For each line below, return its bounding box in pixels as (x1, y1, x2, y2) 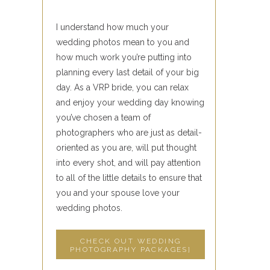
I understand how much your (56, 22, 169, 32)
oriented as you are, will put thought (56, 143, 196, 152)
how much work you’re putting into (56, 52, 192, 62)
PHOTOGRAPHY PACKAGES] (69, 245, 192, 254)
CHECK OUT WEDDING (80, 237, 181, 245)
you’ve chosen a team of (56, 113, 151, 122)
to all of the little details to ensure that (56, 173, 202, 183)
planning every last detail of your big (56, 67, 199, 77)
